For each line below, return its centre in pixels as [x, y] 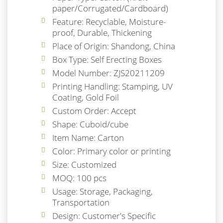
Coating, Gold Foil [86, 97]
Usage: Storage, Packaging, [103, 191]
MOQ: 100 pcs [79, 178]
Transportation [81, 202]
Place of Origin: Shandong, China [114, 46]
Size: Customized [84, 164]
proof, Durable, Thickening [102, 32]
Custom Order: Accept [94, 111]
